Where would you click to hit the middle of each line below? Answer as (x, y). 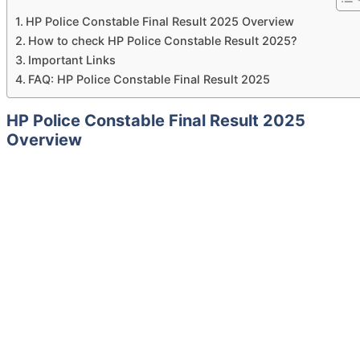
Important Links (72, 59)
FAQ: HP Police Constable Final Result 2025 (149, 79)
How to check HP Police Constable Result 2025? (162, 40)
